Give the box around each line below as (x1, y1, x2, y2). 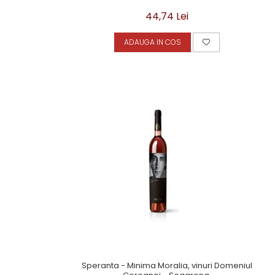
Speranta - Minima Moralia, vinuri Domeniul (82, 260, 252, 271)
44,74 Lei (145, 9, 188, 23)
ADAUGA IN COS (124, 37, 181, 47)
